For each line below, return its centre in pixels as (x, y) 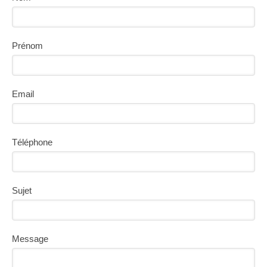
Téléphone (32, 142)
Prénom (27, 46)
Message (30, 239)
